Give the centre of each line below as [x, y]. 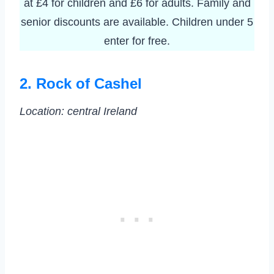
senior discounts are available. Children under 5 [137, 22]
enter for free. [137, 41]
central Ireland [102, 112]
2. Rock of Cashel [81, 84]
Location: [42, 112]
